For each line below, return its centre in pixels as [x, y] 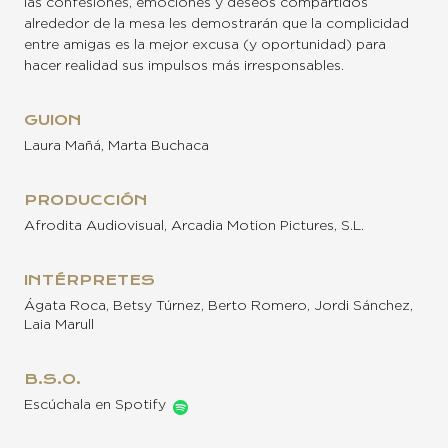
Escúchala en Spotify [95, 405]
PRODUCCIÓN [86, 200]
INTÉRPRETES [89, 280]
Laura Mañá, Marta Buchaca [116, 146]
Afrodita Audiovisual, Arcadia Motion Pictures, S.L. [194, 226]
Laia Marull [59, 325]
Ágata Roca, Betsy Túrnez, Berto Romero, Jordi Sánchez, [218, 306]
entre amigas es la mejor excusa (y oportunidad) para [205, 45]
